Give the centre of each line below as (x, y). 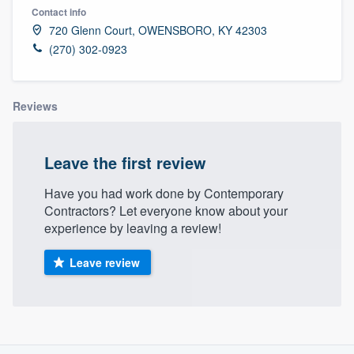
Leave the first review (125, 162)
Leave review (104, 262)
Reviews (35, 105)
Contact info (59, 11)
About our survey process (177, 327)
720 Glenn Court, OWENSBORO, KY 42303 (158, 30)
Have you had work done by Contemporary (164, 193)
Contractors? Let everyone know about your (166, 210)
